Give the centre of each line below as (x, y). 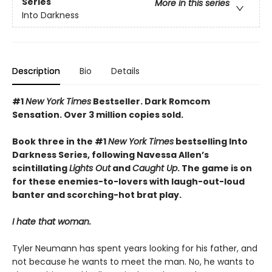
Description (36, 71)
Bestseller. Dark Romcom (151, 101)
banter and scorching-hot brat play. (97, 195)
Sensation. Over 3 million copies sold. (98, 114)
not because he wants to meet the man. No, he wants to (133, 261)
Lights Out (90, 168)
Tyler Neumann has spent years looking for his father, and (135, 248)
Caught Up (155, 168)
